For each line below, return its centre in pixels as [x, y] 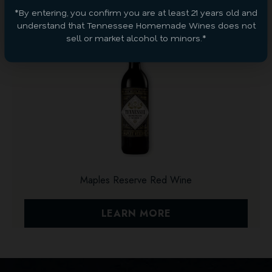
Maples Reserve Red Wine [136, 180]
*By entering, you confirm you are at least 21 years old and [136, 12]
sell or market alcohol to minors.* [136, 37]
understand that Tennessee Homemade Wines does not [136, 25]
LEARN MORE [136, 214]
